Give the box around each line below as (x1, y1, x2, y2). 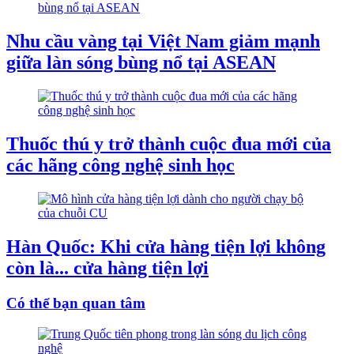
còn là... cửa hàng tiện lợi (6, 257, 209, 278)
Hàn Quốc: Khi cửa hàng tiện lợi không (6, 235, 326, 257)
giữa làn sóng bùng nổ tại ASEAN (6, 52, 276, 73)
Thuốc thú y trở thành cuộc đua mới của (6, 134, 331, 155)
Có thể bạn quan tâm (6, 294, 145, 311)
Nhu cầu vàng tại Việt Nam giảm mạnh (6, 31, 320, 52)
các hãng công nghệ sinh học (6, 155, 235, 176)
